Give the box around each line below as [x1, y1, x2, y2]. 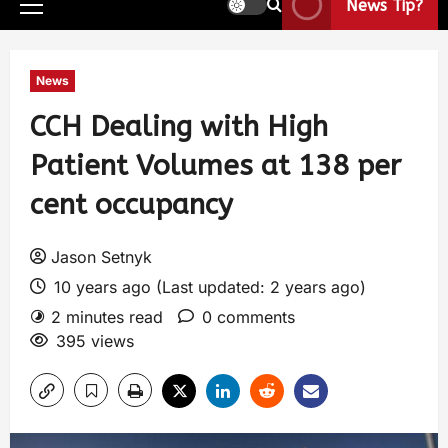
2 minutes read [51, 307, 163, 327]
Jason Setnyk [51, 247, 152, 267]
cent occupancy [30, 188, 233, 221]
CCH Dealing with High [30, 110, 328, 143]
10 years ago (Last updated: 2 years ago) [49, 277, 366, 297]
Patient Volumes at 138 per [30, 149, 401, 182]
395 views [56, 331, 134, 351]
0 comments [202, 307, 295, 327]
